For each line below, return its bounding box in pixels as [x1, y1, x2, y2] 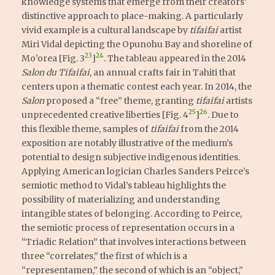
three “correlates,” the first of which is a [21, 250, 187, 261]
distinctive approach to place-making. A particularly [21, 10, 243, 21]
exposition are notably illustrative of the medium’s [21, 137, 233, 149]
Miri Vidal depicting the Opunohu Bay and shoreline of [21, 38, 252, 50]
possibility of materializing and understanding [21, 193, 220, 205]
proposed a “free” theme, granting [44, 95, 196, 106]
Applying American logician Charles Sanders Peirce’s [21, 165, 249, 177]
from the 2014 [179, 123, 239, 134]
